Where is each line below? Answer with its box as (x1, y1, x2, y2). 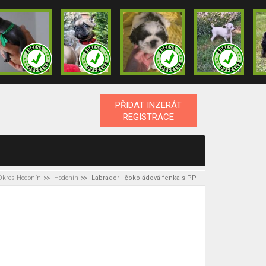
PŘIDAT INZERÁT (115, 99, 182, 110)
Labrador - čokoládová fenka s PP (91, 174, 197, 182)
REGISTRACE (122, 111, 174, 122)
